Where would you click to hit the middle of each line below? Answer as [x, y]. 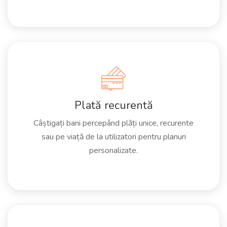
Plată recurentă [113, 105]
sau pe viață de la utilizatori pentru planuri [113, 137]
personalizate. [113, 150]
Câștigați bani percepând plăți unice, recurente [113, 123]
